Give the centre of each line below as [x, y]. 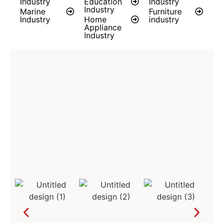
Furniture [165, 11]
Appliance [103, 27]
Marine [33, 11]
